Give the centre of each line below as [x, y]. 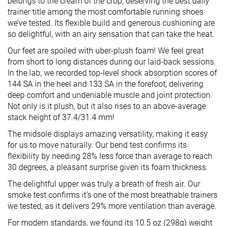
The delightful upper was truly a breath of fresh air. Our [104, 184]
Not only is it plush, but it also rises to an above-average [107, 106]
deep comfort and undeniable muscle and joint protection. [110, 95]
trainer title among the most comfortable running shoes [105, 12]
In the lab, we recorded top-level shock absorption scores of [112, 73]
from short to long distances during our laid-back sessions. [112, 62]
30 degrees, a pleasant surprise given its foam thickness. [108, 167]
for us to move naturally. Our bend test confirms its [97, 145]
